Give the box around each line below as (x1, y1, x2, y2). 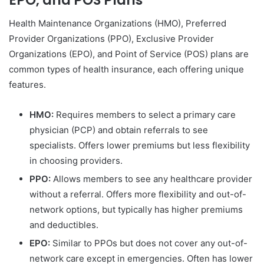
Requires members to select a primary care (54, 109, 236, 121)
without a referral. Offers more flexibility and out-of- (29, 189, 246, 200)
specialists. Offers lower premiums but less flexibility (29, 140, 250, 151)
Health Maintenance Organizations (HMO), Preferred (9, 18, 226, 29)
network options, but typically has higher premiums (29, 204, 243, 216)
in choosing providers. (29, 155, 123, 167)
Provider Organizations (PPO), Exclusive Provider (9, 33, 214, 45)
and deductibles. (29, 219, 98, 231)
